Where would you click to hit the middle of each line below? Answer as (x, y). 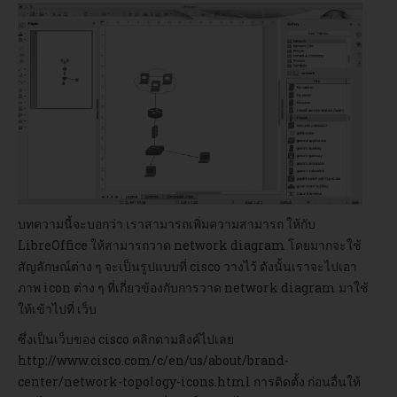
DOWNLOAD (48, 83)
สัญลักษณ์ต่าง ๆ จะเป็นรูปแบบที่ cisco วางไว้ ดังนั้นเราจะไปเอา (187, 267)
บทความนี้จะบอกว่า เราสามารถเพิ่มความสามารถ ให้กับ (167, 224)
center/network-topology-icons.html (134, 382)
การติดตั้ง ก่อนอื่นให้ (306, 382)
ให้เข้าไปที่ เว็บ (57, 309)
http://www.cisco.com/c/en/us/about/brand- (153, 361)
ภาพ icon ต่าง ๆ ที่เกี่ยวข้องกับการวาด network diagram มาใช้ (193, 288)
